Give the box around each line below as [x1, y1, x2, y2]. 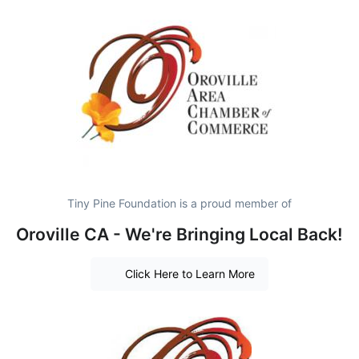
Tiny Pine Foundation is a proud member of [67, 196, 292, 210]
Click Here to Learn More [124, 267, 255, 281]
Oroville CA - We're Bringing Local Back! [16, 224, 343, 244]
